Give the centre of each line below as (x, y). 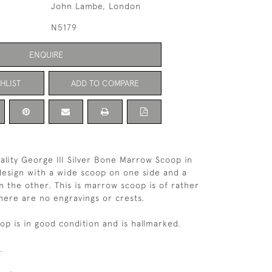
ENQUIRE (46, 54)
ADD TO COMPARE (105, 83)
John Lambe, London (96, 6)
